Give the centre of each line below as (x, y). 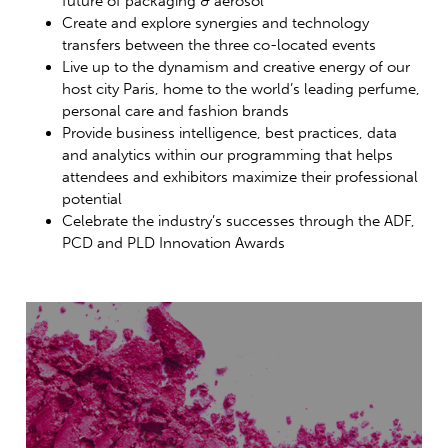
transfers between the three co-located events (219, 44)
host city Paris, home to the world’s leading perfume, (241, 88)
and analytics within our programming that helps (228, 154)
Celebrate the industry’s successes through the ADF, (239, 220)
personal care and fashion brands (176, 110)
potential (92, 198)
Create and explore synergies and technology (216, 22)
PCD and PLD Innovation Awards (174, 242)
